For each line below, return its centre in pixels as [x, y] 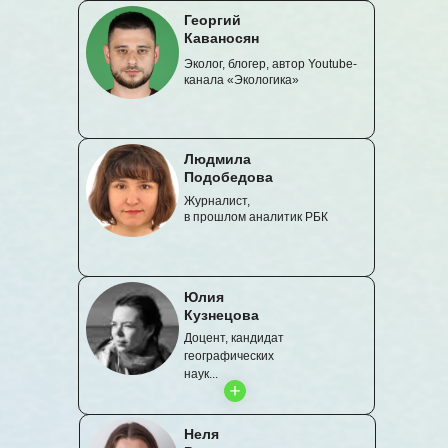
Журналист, [217, 201]
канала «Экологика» [241, 80]
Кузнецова [221, 315]
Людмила [217, 159]
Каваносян [221, 38]
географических [229, 356]
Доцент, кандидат [234, 338]
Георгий [212, 20]
